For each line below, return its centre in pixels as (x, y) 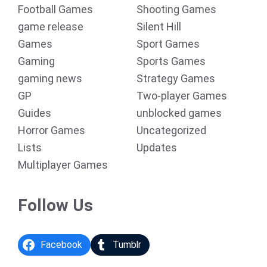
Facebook (61, 245)
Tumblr (127, 245)
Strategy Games (176, 78)
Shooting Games (176, 9)
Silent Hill (159, 27)
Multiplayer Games (63, 165)
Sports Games (171, 61)
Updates (157, 148)
